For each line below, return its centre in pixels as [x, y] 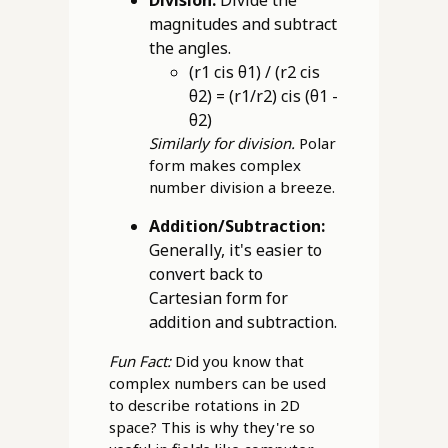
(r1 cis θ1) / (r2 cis [254, 72]
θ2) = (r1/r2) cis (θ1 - [263, 96]
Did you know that [237, 361]
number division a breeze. [241, 187]
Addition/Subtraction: [236, 226]
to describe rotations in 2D [204, 405]
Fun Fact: [139, 361]
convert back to [205, 274]
